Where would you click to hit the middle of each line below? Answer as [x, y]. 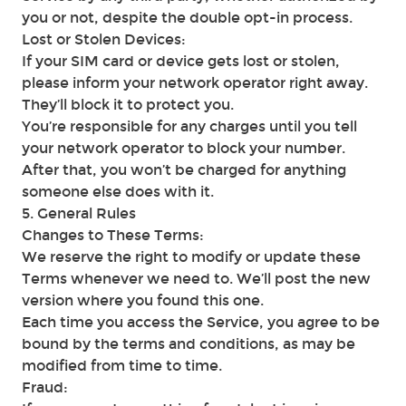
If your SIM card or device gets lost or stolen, [181, 61]
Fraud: [45, 387]
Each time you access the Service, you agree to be [201, 322]
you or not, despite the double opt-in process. [187, 18]
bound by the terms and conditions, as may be [188, 344]
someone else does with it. [118, 192]
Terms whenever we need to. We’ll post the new [196, 279]
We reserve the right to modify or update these [191, 257]
